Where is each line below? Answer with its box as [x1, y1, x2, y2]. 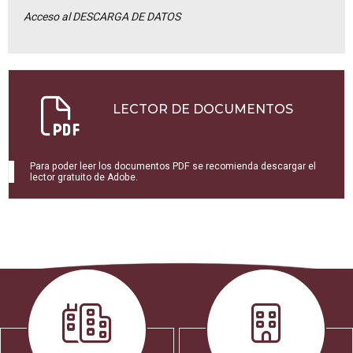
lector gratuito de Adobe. [30, 170, 138, 185]
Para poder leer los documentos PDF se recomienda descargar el [30, 159, 316, 174]
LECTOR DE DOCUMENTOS [112, 102, 293, 117]
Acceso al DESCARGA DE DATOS [24, 8, 180, 25]
